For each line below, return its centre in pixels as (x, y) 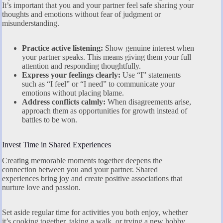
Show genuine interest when (149, 48)
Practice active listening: (62, 48)
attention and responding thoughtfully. (81, 66)
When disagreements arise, (148, 102)
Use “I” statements (151, 75)
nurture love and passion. (41, 188)
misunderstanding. (31, 23)
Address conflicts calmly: (64, 102)
